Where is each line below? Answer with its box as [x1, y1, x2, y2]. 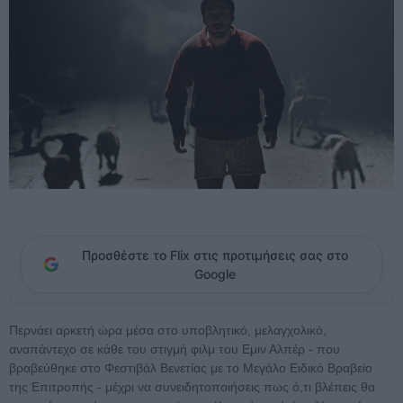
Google [194, 266, 236, 282]
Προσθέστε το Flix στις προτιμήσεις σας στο [82, 247, 348, 264]
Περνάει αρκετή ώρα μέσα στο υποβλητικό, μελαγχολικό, [9, 323, 327, 338]
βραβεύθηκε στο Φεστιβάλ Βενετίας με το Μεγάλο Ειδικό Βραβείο [9, 361, 372, 376]
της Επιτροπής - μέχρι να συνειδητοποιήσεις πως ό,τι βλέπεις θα [9, 380, 375, 395]
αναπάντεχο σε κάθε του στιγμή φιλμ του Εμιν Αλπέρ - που [9, 342, 340, 357]
